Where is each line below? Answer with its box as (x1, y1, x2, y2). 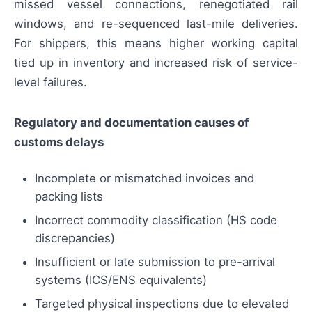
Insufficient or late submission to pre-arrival (35, 255, 275, 270)
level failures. (14, 75, 87, 90)
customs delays (14, 135, 104, 150)
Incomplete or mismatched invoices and (35, 171, 254, 186)
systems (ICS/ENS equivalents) (35, 273, 207, 288)
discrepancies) (35, 231, 115, 246)
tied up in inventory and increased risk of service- (14, 56, 298, 70)
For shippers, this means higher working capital (14, 36, 298, 51)
